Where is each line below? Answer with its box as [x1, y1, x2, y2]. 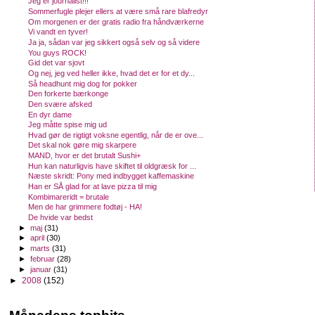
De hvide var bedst [28, 212, 94, 221]
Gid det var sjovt [28, 58, 85, 67]
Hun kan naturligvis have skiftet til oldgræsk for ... [28, 161, 197, 170]
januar [30, 264, 54, 274]
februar [30, 255, 58, 264]
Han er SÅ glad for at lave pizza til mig [28, 181, 157, 191]
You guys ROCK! [28, 48, 87, 57]
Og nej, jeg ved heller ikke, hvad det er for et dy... [28, 68, 195, 77]
